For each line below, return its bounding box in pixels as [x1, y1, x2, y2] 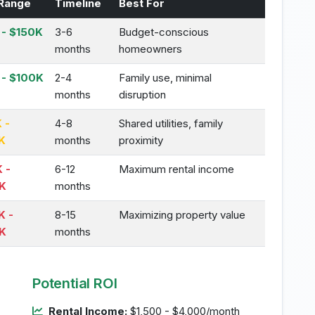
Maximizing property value [119, 208, 245, 221]
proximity [119, 134, 163, 147]
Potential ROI [32, 275, 117, 292]
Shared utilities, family [119, 117, 223, 130]
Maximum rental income [119, 162, 234, 176]
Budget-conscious [119, 25, 209, 39]
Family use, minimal [119, 71, 212, 84]
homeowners [119, 42, 182, 56]
